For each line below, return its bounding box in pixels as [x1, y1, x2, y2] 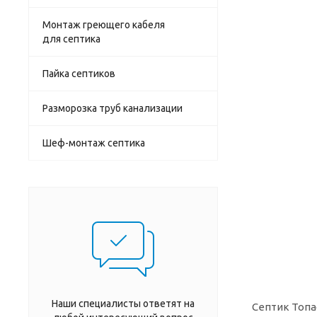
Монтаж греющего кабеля [42, 18, 165, 30]
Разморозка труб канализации [42, 102, 183, 114]
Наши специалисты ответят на [52, 297, 195, 309]
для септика [42, 33, 100, 45]
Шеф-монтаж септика [42, 137, 145, 149]
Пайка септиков [42, 67, 115, 79]
